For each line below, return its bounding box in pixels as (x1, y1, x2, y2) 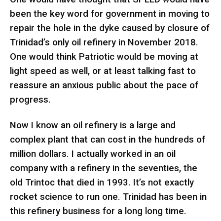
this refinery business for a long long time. (10, 206, 186, 217)
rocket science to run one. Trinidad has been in (10, 191, 207, 203)
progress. (10, 94, 51, 105)
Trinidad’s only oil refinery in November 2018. (10, 37, 198, 48)
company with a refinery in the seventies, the (10, 163, 197, 174)
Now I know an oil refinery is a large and (10, 120, 176, 131)
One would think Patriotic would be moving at (10, 51, 198, 62)
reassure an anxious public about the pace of (10, 79, 198, 91)
